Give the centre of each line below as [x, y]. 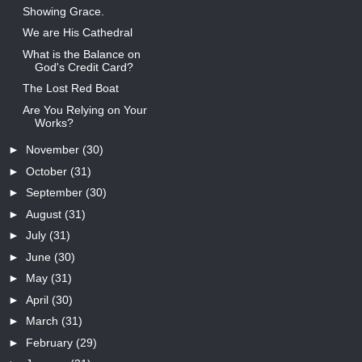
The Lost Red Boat [70, 88]
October [48, 171]
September [55, 193]
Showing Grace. [63, 11]
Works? [54, 122]
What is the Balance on [81, 54]
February [51, 342]
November [54, 150]
